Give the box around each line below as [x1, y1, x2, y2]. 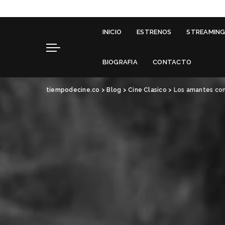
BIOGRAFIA [102, 58, 138, 66]
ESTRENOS [137, 28, 172, 36]
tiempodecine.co [46, 86, 100, 93]
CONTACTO [153, 58, 192, 66]
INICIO [102, 28, 122, 36]
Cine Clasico [128, 86, 167, 93]
